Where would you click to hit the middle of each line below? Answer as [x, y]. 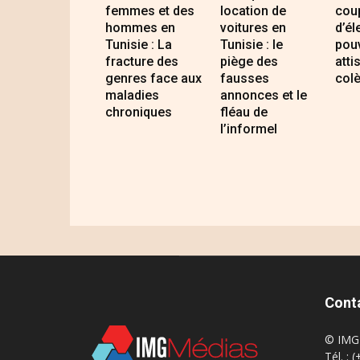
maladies [132, 96]
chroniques [139, 112]
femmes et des [150, 11]
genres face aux [153, 79]
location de [253, 11]
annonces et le [263, 96]
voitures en [253, 28]
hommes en [140, 28]
